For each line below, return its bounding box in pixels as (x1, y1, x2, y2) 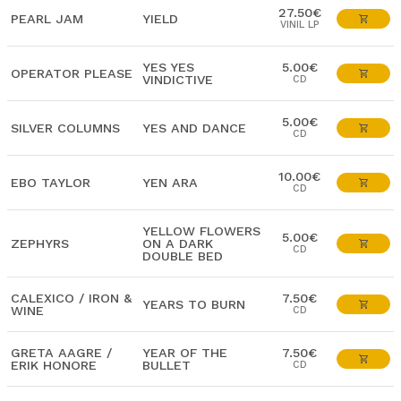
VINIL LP (280, 19, 319, 30)
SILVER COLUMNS (11, 121, 120, 135)
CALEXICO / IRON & (11, 291, 132, 305)
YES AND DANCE (142, 121, 246, 135)
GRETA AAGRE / (11, 346, 112, 360)
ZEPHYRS (11, 236, 69, 251)
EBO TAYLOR (11, 175, 90, 190)
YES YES (142, 60, 194, 74)
